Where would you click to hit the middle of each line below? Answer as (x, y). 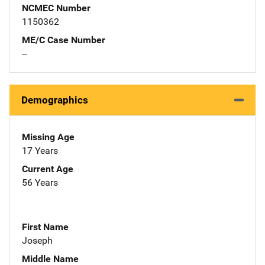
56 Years (40, 182)
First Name (45, 227)
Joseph (37, 240)
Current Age (48, 169)
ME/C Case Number (64, 40)
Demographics (55, 100)
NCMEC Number (56, 8)
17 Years (40, 150)
